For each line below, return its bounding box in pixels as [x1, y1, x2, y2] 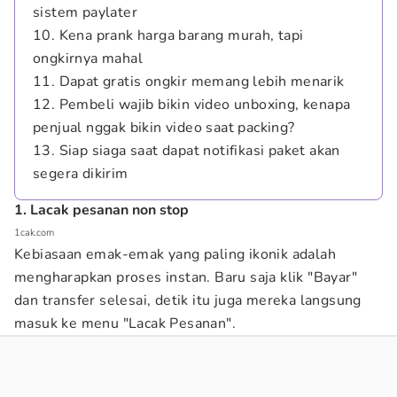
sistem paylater [33, 3, 138, 22]
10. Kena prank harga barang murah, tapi [33, 26, 304, 45]
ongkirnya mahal [33, 49, 144, 68]
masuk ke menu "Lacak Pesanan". [14, 314, 236, 333]
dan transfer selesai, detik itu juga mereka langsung [14, 291, 362, 310]
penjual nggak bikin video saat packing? [33, 118, 295, 137]
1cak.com [14, 226, 54, 239]
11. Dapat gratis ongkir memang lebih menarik [33, 72, 345, 91]
